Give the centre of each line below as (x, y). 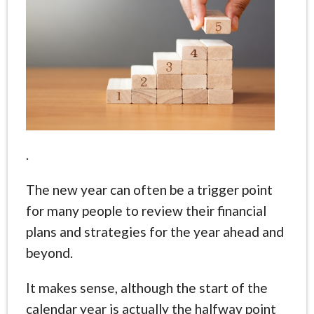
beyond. (49, 252)
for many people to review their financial (146, 210)
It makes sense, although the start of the (146, 287)
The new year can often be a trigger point (149, 189)
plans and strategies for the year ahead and (155, 231)
